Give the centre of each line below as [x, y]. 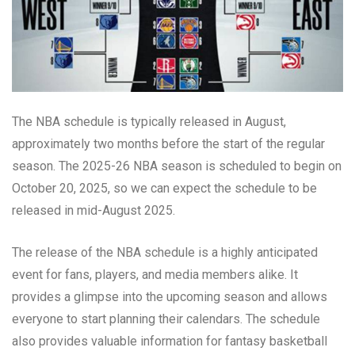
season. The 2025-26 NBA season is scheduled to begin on [177, 166]
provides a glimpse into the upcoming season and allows [170, 296]
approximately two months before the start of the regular [168, 143]
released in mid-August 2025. [94, 210]
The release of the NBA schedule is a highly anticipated [165, 252]
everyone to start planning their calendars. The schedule [166, 319]
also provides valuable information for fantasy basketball [170, 341]
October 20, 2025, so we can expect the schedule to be [164, 188]
